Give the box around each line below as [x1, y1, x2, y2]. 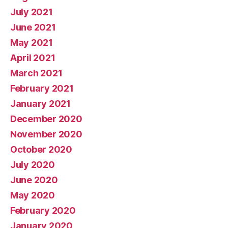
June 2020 [10, 174, 58, 185]
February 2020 [10, 205, 76, 216]
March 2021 [10, 67, 63, 78]
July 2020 [10, 159, 55, 170]
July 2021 [10, 6, 53, 17]
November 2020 [10, 128, 82, 139]
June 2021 [10, 21, 56, 33]
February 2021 [10, 82, 74, 94]
